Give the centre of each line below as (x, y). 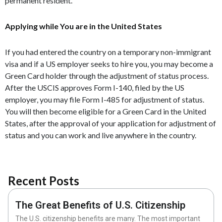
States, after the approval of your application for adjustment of (111, 123)
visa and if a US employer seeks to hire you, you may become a (109, 64)
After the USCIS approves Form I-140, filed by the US (95, 87)
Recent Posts (44, 181)
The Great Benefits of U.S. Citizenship (100, 205)
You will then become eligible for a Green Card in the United (106, 111)
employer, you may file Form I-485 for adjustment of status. (105, 99)
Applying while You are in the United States (83, 26)
